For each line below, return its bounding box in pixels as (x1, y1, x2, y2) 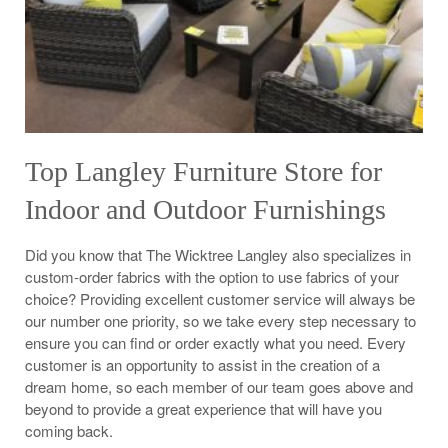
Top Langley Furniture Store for (25, 155, 382, 187)
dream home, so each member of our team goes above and (25, 375, 413, 397)
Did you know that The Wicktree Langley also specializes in (25, 243, 411, 265)
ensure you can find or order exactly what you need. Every (25, 331, 406, 353)
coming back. (25, 419, 113, 441)
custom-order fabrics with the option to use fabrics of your (25, 265, 399, 287)
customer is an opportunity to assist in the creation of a (25, 353, 380, 375)
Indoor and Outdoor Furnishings (25, 193, 386, 225)
